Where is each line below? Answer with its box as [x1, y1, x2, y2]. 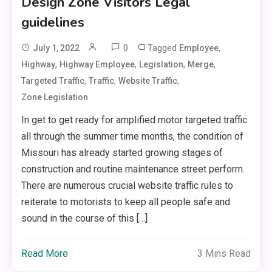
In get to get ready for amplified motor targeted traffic [21, 114, 248, 126]
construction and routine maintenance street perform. [21, 163, 245, 175]
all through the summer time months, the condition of [21, 131, 244, 143]
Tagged [148, 42, 180, 54]
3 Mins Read [197, 248, 251, 260]
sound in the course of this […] [21, 212, 148, 225]
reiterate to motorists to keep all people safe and [21, 196, 231, 208]
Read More [21, 248, 69, 260]
